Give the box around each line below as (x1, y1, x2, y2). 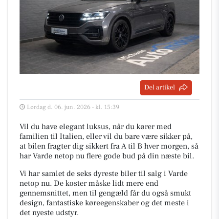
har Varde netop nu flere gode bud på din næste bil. (20, 151, 194, 161)
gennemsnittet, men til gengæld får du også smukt (20, 188, 191, 198)
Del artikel (144, 83, 175, 92)
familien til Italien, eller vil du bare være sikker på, (20, 131, 193, 141)
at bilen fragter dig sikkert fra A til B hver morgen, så (20, 141, 198, 151)
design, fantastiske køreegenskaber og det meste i (20, 197, 189, 208)
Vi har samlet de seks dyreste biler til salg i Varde (20, 168, 188, 178)
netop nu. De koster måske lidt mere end (20, 178, 158, 188)
